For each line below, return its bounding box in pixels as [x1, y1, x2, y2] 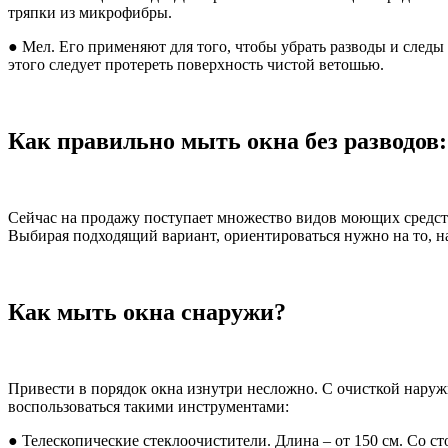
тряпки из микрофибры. [8, 4, 172, 22]
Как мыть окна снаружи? [8, 298, 286, 325]
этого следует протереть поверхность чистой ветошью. [8, 56, 384, 74]
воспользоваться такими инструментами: [8, 397, 289, 415]
